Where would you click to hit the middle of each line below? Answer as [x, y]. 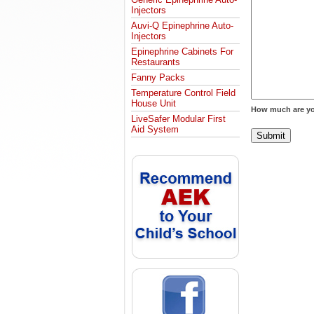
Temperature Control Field [183, 93]
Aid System [155, 129]
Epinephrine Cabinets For [182, 52]
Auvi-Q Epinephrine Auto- [182, 26]
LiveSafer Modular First [178, 119]
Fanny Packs [158, 77]
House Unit [153, 103]
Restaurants [156, 62]
